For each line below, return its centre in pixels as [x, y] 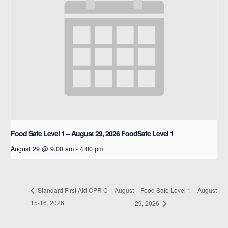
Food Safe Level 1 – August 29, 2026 [66, 133]
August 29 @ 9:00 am [42, 148]
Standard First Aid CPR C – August [85, 190]
